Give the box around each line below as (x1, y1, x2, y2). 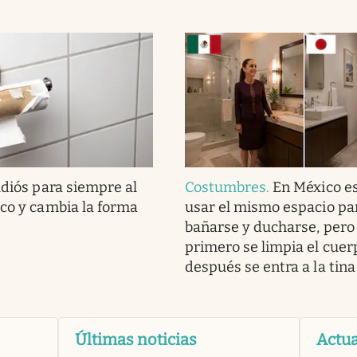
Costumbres (184, 178, 267, 196)
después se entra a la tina (184, 257, 355, 276)
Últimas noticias (74, 329, 197, 349)
